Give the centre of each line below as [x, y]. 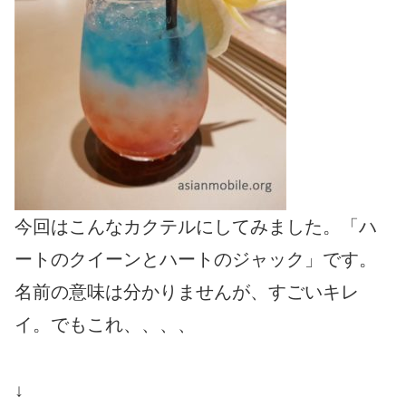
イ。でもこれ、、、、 [105, 324]
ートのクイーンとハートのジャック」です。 [196, 259]
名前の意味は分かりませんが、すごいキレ [187, 291]
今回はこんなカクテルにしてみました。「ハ [196, 226]
